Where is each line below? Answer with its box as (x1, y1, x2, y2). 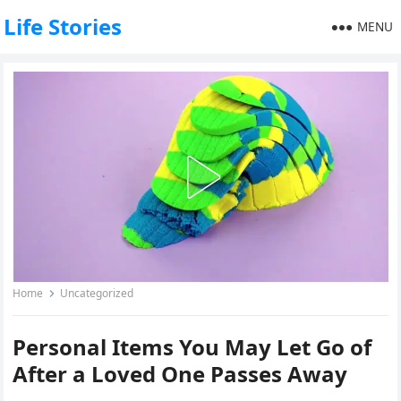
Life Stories (4, 12, 123, 41)
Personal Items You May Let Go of (13, 332, 372, 362)
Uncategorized (60, 286, 134, 301)
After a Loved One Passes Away (13, 359, 348, 388)
